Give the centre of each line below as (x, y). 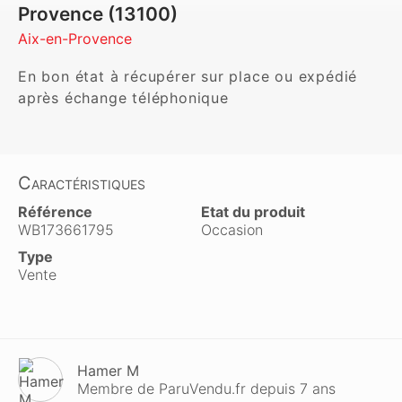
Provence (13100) (98, 14)
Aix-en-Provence (75, 39)
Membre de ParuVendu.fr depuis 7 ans (206, 389)
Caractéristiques (82, 183)
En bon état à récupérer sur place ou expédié (188, 76)
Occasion (232, 230)
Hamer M (108, 371)
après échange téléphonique (123, 98)
